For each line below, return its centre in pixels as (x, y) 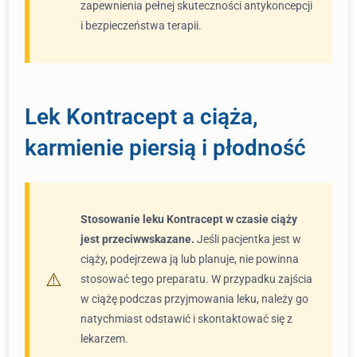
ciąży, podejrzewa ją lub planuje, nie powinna (190, 259)
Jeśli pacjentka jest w (248, 239)
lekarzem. (104, 339)
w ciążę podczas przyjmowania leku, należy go (194, 299)
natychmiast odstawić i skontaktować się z (186, 319)
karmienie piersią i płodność (165, 148)
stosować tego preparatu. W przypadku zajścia (196, 279)
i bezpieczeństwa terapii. (141, 25)
